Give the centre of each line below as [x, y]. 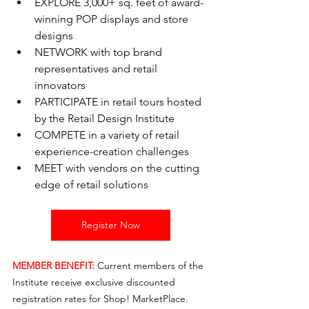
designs [54, 36]
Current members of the [152, 266]
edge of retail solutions [91, 185]
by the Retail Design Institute [104, 119]
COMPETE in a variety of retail [108, 135]
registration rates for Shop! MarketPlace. [102, 299]
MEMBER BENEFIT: [53, 266]
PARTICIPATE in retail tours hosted [119, 102]
